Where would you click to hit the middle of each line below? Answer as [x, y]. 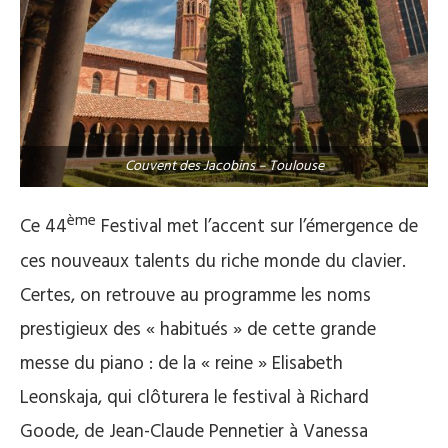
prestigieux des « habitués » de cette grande [198, 329]
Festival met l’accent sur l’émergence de [257, 227]
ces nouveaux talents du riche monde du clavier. [213, 261]
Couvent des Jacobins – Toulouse [224, 167]
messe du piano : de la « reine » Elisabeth [181, 363]
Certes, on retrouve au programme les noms [195, 295]
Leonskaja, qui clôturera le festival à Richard [194, 397]
